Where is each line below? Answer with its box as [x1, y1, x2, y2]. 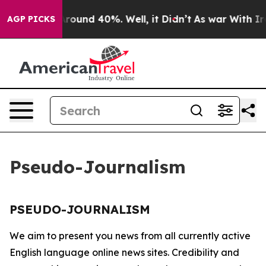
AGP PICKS [7, 14, 55, 24]
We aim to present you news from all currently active [9, 230, 251, 242]
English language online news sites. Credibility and [9, 246, 239, 258]
